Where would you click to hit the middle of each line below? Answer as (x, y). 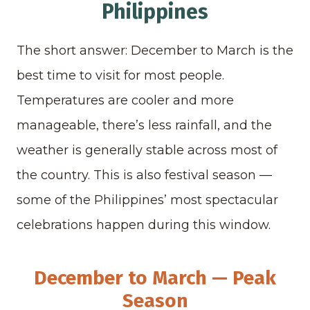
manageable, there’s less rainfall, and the (144, 125)
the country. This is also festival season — (144, 175)
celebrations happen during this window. (144, 225)
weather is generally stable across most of (147, 150)
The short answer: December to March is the (155, 50)
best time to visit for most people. (120, 75)
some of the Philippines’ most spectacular (147, 200)
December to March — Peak (155, 277)
